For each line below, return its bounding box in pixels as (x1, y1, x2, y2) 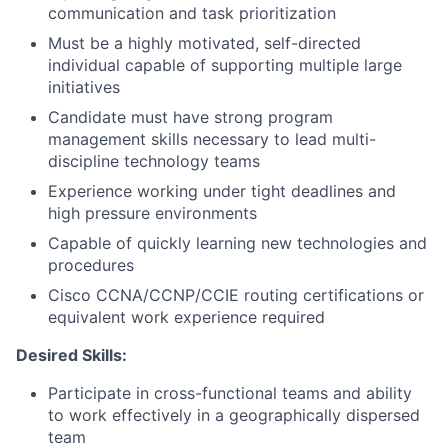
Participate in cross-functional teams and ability (48, 383, 412, 403)
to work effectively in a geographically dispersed (48, 405, 420, 425)
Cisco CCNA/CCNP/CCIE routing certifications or (48, 285, 424, 305)
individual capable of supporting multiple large (48, 55, 402, 75)
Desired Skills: (16, 345, 127, 365)
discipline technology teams (48, 151, 260, 171)
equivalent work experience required (48, 307, 325, 327)
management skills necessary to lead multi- (48, 129, 376, 149)
